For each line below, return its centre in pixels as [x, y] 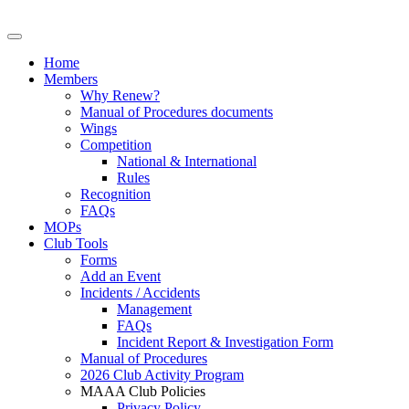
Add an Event [121, 276]
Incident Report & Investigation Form [225, 342]
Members [71, 79]
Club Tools [76, 243]
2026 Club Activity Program [162, 375]
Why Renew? [120, 95]
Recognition [115, 194]
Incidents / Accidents [140, 293]
